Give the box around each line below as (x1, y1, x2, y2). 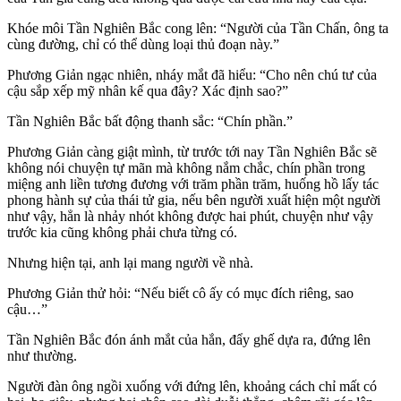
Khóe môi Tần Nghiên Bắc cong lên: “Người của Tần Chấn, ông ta (7, 20, 388, 36)
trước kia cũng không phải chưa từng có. (7, 224, 237, 240)
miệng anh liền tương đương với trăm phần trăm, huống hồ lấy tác (7, 175, 379, 192)
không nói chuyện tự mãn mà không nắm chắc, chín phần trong (7, 159, 365, 175)
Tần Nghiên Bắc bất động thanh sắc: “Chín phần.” (7, 113, 293, 129)
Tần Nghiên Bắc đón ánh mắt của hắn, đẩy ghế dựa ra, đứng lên (7, 331, 371, 347)
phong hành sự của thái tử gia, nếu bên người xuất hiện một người (7, 192, 380, 208)
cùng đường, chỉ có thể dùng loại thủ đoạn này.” (7, 36, 279, 52)
